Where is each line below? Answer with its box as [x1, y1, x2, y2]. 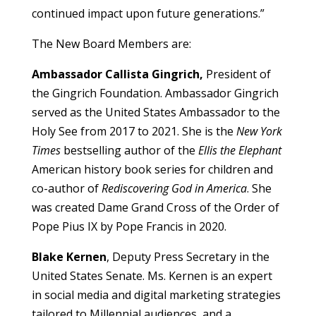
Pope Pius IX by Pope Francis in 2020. [31, 219, 229, 235]
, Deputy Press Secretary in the [106, 249, 269, 265]
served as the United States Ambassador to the [31, 104, 280, 121]
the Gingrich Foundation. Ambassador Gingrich [31, 85, 279, 102]
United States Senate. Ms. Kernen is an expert [31, 268, 272, 284]
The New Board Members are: [31, 36, 191, 52]
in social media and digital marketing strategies [31, 287, 281, 303]
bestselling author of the [63, 142, 198, 159]
